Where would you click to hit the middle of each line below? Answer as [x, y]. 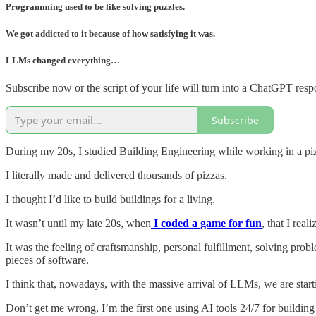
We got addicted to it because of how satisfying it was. [110, 33]
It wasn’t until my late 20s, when [78, 224]
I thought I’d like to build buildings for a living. [110, 200]
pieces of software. [47, 260]
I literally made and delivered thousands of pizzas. [116, 176]
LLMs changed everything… [63, 60]
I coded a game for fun [208, 224]
